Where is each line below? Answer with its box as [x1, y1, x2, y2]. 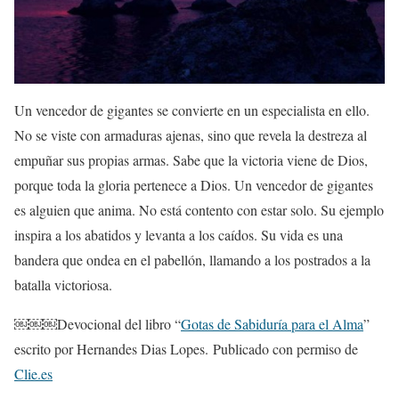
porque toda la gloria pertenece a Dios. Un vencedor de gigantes [14, 175, 373, 195]
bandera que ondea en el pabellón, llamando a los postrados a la [14, 250, 370, 270]
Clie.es [14, 364, 53, 384]
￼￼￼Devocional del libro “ [14, 314, 181, 334]
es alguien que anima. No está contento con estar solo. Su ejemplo [14, 200, 384, 220]
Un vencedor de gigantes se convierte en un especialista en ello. [14, 101, 370, 120]
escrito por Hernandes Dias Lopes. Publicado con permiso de [14, 339, 358, 359]
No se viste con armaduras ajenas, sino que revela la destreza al [14, 126, 367, 145]
